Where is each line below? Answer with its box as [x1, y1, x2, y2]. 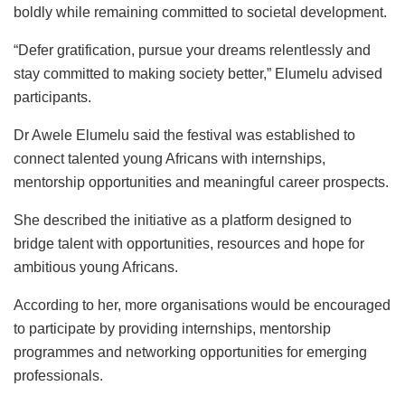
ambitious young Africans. [14, 259, 178, 275]
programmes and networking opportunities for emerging [14, 344, 367, 360]
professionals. [14, 367, 103, 383]
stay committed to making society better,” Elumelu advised [14, 65, 382, 81]
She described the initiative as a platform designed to [14, 212, 352, 228]
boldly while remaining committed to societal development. [14, 4, 387, 20]
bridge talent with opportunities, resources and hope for [14, 235, 364, 251]
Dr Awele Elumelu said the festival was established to [14, 127, 355, 143]
